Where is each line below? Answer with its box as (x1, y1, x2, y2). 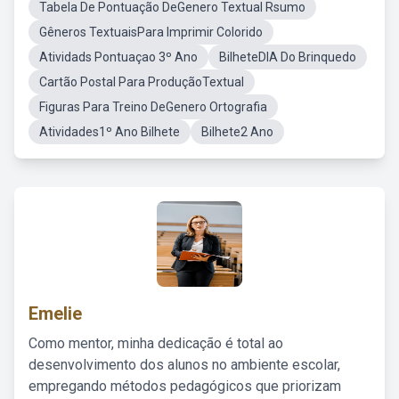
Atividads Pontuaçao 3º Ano (39, 50, 198, 64)
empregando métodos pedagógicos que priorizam (28, 378, 341, 395)
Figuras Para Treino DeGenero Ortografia (39, 100, 267, 114)
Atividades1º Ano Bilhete (39, 125, 180, 139)
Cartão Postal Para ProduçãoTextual (39, 75, 244, 89)
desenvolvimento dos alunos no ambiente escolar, (28, 356, 340, 373)
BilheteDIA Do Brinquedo (219, 50, 356, 64)
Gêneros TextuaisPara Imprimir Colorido (39, 25, 263, 39)
